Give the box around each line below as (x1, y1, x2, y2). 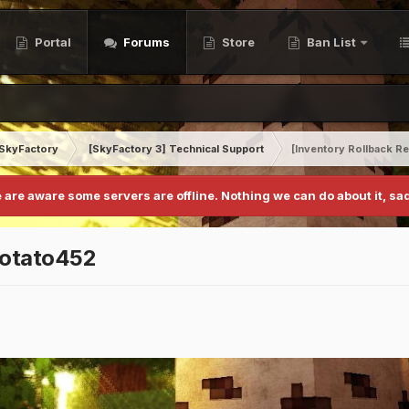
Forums (121, 35, 170, 49)
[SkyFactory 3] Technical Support (89, 142, 264, 155)
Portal (32, 35, 71, 49)
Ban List (304, 35, 359, 49)
